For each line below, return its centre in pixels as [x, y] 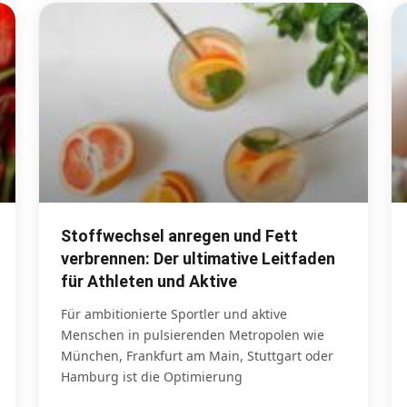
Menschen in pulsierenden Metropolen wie [193, 335]
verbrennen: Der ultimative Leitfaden [198, 259]
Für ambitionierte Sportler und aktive [174, 314]
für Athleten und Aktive [149, 282]
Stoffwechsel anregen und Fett [179, 236]
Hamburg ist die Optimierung [152, 377]
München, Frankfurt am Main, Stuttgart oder [197, 356]
